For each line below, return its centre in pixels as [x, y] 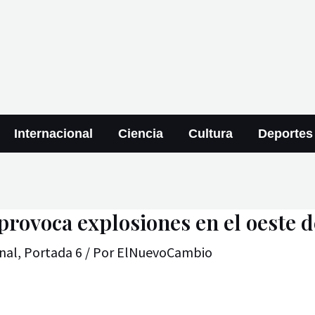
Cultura [210, 134]
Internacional [53, 134]
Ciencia [140, 134]
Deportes [285, 134]
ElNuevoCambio [165, 252]
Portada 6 [53, 252]
